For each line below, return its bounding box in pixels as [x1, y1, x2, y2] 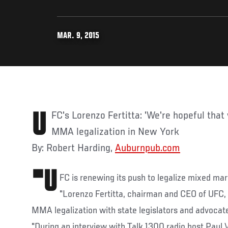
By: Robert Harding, [32, 142, 115, 154]
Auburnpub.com [115, 142, 180, 154]
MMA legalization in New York [51, 126, 179, 138]
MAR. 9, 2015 [57, 32, 99, 41]
